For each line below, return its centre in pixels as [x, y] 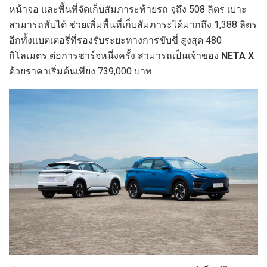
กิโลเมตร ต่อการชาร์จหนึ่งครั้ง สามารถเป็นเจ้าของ [115, 56]
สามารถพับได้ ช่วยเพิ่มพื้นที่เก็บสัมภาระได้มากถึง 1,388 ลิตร [133, 25]
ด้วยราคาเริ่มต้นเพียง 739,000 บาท [80, 72]
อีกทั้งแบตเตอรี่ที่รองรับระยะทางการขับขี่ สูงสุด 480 [115, 41]
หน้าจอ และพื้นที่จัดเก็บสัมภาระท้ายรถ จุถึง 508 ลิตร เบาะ [128, 10]
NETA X [237, 56]
